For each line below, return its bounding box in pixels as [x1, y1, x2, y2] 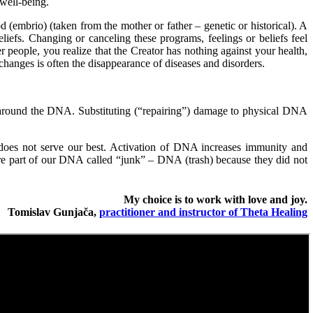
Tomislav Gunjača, [8, 206, 99, 219]
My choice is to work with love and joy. [124, 194, 307, 206]
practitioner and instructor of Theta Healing [99, 206, 307, 219]
